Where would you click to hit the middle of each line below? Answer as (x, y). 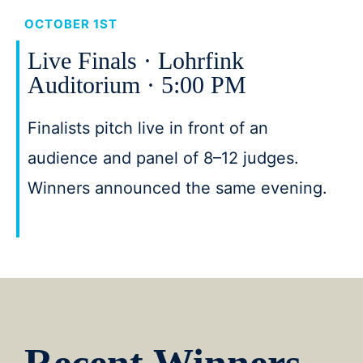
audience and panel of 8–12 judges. (163, 158)
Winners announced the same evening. (177, 188)
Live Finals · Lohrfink (136, 60)
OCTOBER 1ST (71, 24)
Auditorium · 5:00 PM (137, 85)
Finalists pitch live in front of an (148, 128)
